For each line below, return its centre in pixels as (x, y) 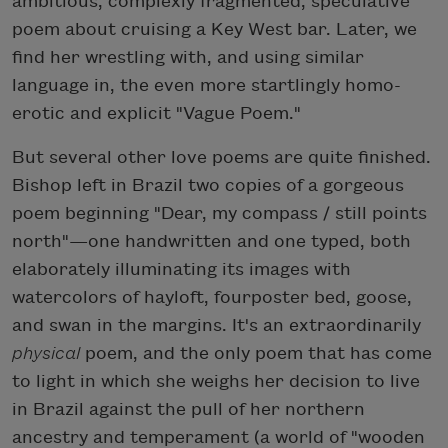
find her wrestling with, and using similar (188, 57)
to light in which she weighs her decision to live (216, 381)
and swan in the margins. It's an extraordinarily (216, 325)
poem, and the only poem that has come (258, 353)
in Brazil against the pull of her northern (188, 409)
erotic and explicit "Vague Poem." (156, 113)
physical (48, 353)
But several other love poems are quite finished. (221, 157)
